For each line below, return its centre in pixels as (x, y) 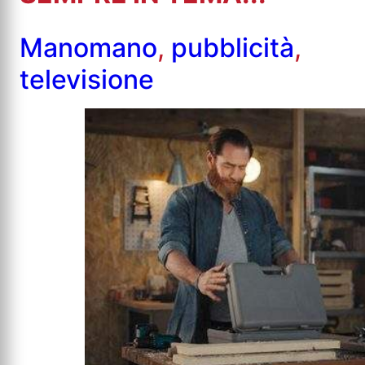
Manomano (88, 47)
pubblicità (233, 47)
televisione (87, 79)
